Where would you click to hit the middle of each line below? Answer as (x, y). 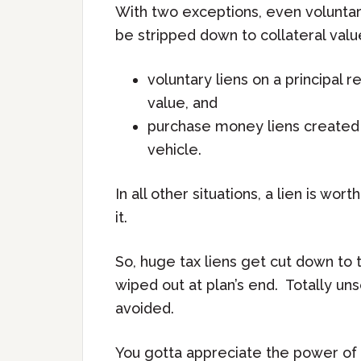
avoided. (145, 308)
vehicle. (174, 149)
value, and (183, 103)
